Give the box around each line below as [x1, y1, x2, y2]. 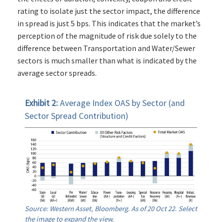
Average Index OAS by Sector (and [60, 98, 185, 109]
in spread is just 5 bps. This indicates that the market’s [17, 18, 201, 29]
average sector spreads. [17, 68, 97, 78]
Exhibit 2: [25, 98, 60, 109]
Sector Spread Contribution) [25, 111, 128, 122]
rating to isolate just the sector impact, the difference [17, 6, 200, 16]
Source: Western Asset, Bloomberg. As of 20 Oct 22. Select [25, 204, 197, 214]
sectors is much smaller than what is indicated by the [17, 55, 197, 66]
